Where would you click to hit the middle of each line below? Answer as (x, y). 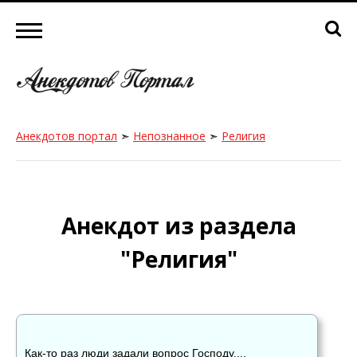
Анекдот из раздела (178, 225)
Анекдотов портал (67, 136)
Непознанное (169, 136)
